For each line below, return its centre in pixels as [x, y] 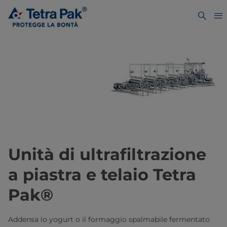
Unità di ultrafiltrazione [107, 155]
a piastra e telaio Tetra [102, 175]
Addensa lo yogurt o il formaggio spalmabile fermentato [109, 220]
